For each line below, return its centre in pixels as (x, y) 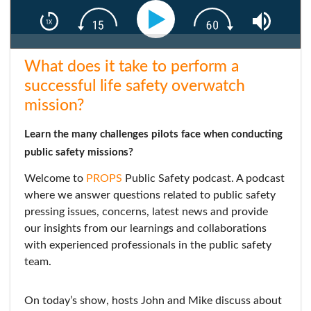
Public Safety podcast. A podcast (203, 178)
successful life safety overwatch (135, 86)
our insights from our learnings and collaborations (145, 228)
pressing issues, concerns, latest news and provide (146, 212)
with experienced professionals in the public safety (148, 245)
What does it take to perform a (132, 66)
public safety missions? (79, 152)
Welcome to (55, 178)
